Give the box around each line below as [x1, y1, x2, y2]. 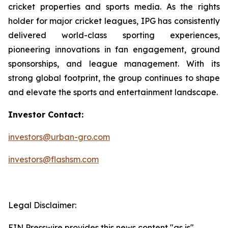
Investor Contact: [8, 109, 83, 120]
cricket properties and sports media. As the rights [8, 2, 220, 12]
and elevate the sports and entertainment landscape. [8, 87, 218, 97]
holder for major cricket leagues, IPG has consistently [8, 16, 220, 26]
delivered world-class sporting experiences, [8, 30, 220, 40]
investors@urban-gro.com [8, 132, 110, 142]
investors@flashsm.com [8, 154, 99, 164]
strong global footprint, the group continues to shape [8, 73, 220, 83]
